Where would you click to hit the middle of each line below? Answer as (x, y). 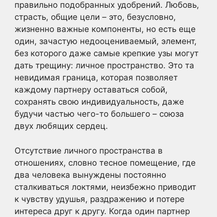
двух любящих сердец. (61, 126)
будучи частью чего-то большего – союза (99, 114)
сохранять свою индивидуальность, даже (99, 102)
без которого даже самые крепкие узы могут (107, 54)
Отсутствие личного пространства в (89, 150)
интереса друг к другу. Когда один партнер (102, 211)
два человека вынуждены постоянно (90, 175)
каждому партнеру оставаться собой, (91, 90)
